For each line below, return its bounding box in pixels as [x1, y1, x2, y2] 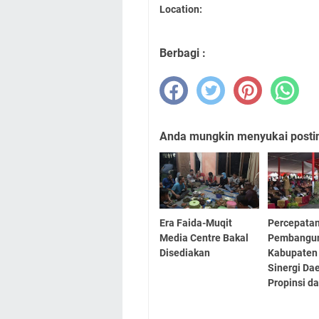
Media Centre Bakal [159, 231, 249, 244]
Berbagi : [159, 46, 206, 60]
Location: [159, 3, 202, 15]
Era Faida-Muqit [159, 216, 232, 229]
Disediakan [159, 246, 210, 258]
